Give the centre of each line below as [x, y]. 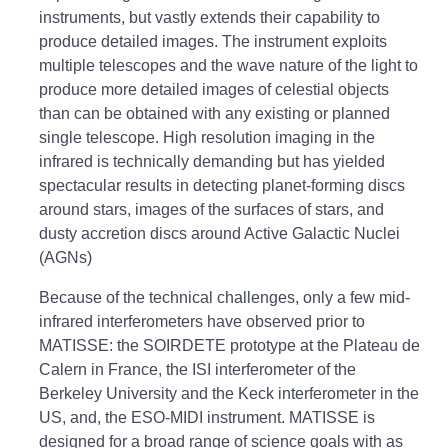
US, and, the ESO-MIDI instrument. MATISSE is [207, 417]
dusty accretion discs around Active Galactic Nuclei [219, 233]
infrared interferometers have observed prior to [202, 321]
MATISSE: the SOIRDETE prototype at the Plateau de [229, 345]
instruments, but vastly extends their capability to [209, 17]
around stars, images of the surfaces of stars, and [211, 209]
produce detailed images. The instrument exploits [213, 41]
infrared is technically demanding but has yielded [212, 161]
